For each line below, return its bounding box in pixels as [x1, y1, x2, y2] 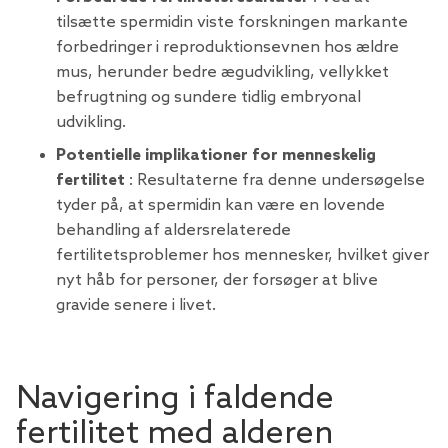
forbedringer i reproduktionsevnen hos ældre [56, 38, 399, 58]
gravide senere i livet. [56, 296, 216, 316]
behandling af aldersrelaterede [56, 221, 291, 241]
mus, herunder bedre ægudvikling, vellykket [56, 63, 389, 83]
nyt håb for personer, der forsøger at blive [56, 271, 378, 291]
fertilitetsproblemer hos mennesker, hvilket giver [56, 246, 429, 266]
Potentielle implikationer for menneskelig [56, 146, 376, 166]
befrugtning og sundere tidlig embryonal [56, 88, 361, 108]
